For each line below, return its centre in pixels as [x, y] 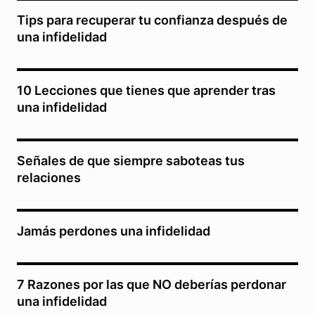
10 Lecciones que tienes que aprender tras [146, 90]
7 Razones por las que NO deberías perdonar [152, 284]
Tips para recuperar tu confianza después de [152, 20]
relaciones [49, 178]
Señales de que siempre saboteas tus [131, 161]
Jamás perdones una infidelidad [114, 231]
